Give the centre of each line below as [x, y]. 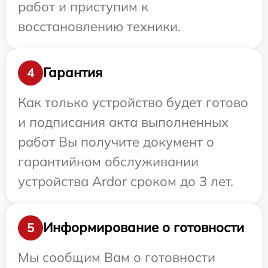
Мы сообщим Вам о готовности [117, 257]
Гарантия [73, 73]
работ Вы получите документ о [116, 141]
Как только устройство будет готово [133, 102]
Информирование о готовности [144, 228]
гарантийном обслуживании [108, 161]
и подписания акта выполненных [123, 122]
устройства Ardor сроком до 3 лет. [126, 181]
